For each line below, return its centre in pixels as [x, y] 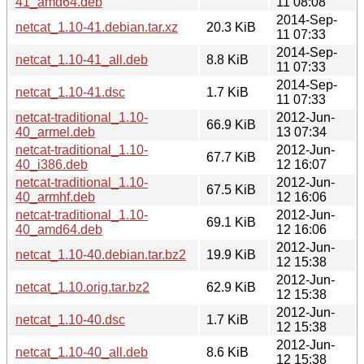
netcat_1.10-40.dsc [70, 319]
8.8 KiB [227, 59]
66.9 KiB [231, 124]
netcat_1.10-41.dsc [70, 92]
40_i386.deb [52, 164]
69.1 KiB [231, 222]
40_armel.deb [55, 132]
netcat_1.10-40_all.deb [82, 352]
